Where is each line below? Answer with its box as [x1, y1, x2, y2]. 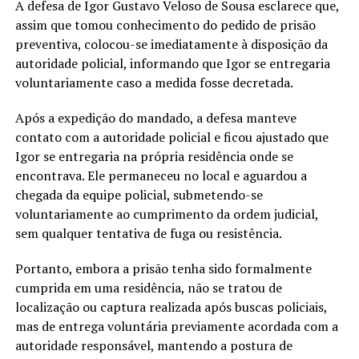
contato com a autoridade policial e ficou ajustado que [14, 127, 329, 146]
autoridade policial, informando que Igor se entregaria [14, 54, 330, 72]
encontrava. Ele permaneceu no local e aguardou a [14, 166, 307, 184]
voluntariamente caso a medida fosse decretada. [14, 73, 293, 91]
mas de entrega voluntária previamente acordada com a [14, 317, 338, 335]
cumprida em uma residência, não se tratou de [14, 278, 282, 296]
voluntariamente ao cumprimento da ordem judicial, [14, 204, 318, 223]
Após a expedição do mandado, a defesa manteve [14, 108, 296, 127]
